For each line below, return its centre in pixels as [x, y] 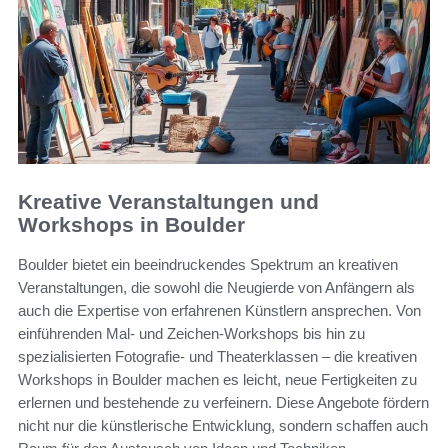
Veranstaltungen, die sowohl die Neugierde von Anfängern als [216, 288]
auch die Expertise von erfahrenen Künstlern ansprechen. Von [219, 311]
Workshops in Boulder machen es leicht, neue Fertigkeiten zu [217, 380]
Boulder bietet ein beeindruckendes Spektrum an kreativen [208, 265]
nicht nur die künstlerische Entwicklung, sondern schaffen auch [223, 426]
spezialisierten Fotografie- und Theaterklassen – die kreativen [217, 357]
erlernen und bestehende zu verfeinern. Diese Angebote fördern [223, 403]
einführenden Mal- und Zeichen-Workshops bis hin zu [191, 334]
